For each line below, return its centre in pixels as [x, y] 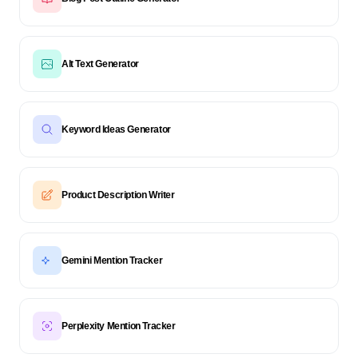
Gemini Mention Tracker [112, 261]
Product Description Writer [118, 195]
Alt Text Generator [100, 64]
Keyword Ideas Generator [116, 129]
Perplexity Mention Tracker [119, 326]
